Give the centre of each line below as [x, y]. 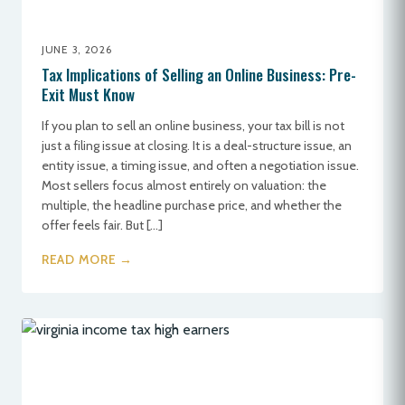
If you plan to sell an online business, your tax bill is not [193, 126]
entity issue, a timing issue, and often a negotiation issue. [200, 165]
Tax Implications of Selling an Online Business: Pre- [199, 75]
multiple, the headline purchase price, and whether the [192, 205]
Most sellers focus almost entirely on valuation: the [184, 185]
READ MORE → [87, 259]
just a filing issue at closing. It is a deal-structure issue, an [197, 146]
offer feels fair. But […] [102, 225]
